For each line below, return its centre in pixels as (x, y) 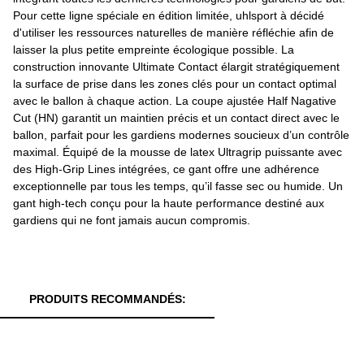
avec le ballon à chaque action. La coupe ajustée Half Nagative (175, 101)
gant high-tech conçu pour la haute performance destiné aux (169, 204)
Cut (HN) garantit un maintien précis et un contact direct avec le (176, 118)
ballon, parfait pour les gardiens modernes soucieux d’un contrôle (181, 135)
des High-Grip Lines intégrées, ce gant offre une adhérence (166, 169)
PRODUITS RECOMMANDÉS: (107, 299)
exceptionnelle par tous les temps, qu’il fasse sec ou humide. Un (178, 186)
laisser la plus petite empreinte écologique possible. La (154, 50)
